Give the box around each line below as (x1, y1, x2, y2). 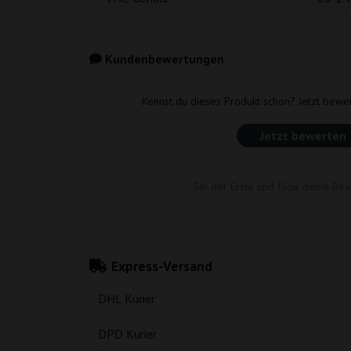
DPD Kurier (98, 326, 157, 342)
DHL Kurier (98, 291, 155, 306)
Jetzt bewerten (260, 128, 346, 143)
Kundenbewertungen (102, 51, 224, 67)
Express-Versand (107, 257, 212, 275)
